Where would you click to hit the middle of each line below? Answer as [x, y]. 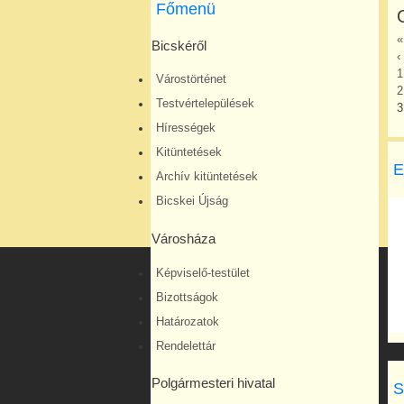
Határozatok [188, 321]
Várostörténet [191, 80]
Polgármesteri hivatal [213, 384]
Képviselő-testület [203, 273]
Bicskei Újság [192, 202]
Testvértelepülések [205, 104]
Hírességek [186, 129]
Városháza [184, 239]
